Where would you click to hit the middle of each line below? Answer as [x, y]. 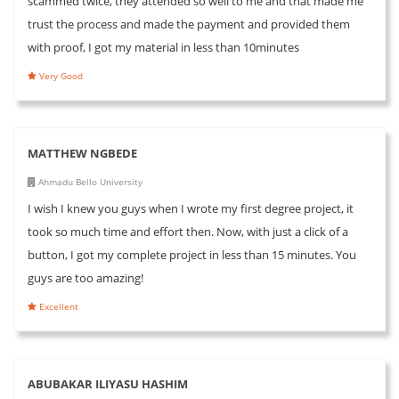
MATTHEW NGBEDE [82, 153]
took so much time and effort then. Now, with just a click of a [188, 231]
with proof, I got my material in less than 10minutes [163, 47]
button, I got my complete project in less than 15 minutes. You [192, 254]
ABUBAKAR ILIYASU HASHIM [108, 383]
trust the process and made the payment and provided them [189, 24]
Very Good [60, 75]
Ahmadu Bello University [89, 181]
